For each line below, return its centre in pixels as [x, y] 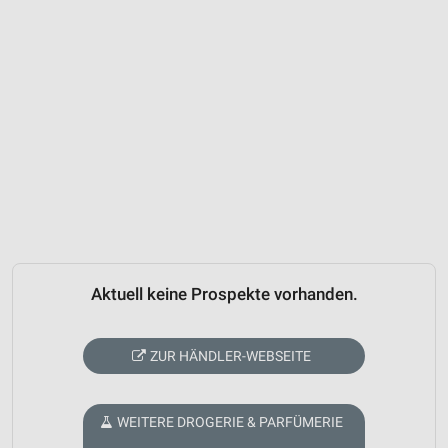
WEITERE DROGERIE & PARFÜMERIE [230, 421]
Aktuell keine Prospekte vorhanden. [224, 295]
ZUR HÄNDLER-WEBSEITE [231, 355]
